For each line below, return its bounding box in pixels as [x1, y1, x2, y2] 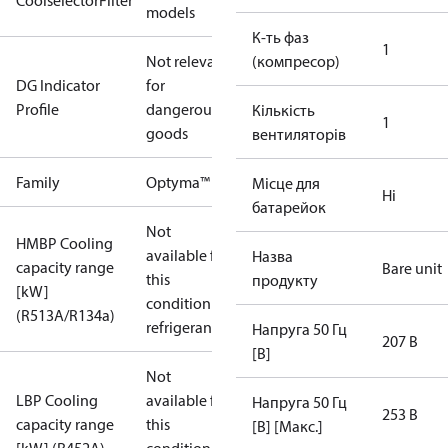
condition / [146, 293, 219, 313]
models [146, 2, 195, 22]
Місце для [252, 173, 320, 193]
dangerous [146, 99, 218, 119]
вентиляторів [252, 124, 346, 144]
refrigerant [146, 317, 217, 337]
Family [16, 172, 60, 192]
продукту [252, 270, 318, 290]
